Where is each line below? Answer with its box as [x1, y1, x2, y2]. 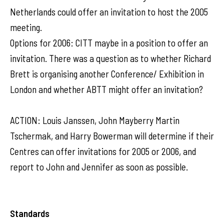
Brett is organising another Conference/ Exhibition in [10, 68, 204, 79]
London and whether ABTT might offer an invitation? [10, 83, 203, 95]
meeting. [10, 21, 42, 33]
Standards [10, 207, 49, 219]
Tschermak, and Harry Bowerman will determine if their [10, 130, 214, 141]
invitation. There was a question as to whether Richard [10, 52, 211, 64]
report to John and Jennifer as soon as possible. [10, 161, 188, 172]
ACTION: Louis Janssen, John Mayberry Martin [10, 114, 179, 126]
